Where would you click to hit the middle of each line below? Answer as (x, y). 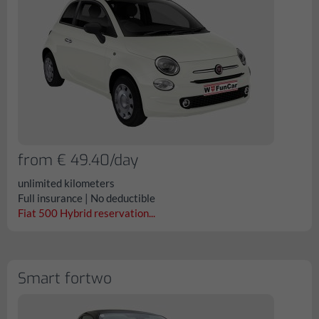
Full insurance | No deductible (87, 198)
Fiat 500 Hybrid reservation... (87, 213)
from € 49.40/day (78, 160)
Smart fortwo (65, 278)
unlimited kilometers (66, 183)
